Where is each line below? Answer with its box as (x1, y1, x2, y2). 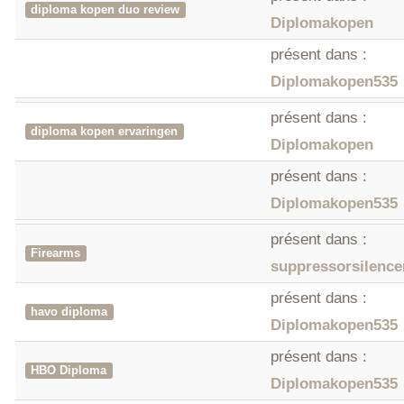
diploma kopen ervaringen (31, 124, 179, 139)
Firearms (31, 246, 81, 261)
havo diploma (31, 305, 108, 319)
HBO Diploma (31, 363, 107, 378)
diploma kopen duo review (31, 3, 180, 17)
